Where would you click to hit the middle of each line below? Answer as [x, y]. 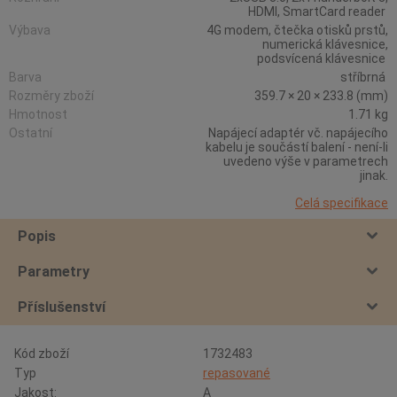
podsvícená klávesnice [323, 58]
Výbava [31, 30]
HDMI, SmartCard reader [318, 12]
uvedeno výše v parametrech [306, 161]
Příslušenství [62, 307]
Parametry [54, 272]
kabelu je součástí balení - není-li [297, 147]
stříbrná [364, 77]
